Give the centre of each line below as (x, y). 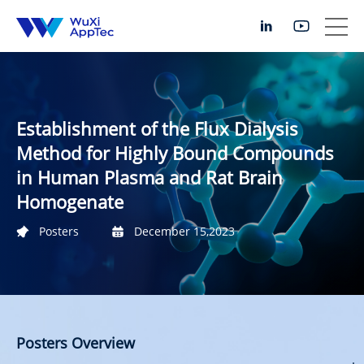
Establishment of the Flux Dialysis (157, 128)
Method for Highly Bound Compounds (175, 152)
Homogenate (70, 201)
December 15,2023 (184, 231)
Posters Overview (76, 342)
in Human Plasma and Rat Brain (149, 177)
